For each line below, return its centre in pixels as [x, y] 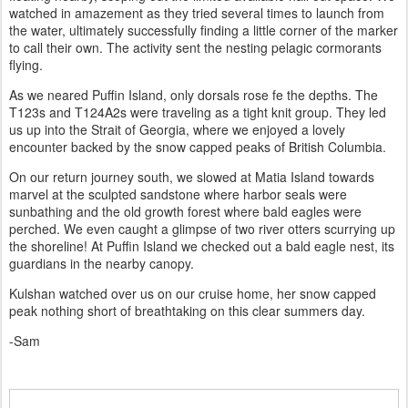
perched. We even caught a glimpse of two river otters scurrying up [202, 228]
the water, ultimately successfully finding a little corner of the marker [204, 30]
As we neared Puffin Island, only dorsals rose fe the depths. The [194, 94]
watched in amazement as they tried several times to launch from [197, 12]
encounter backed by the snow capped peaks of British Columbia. [199, 146]
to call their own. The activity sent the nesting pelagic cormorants [195, 47]
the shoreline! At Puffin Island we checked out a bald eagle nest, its [202, 245]
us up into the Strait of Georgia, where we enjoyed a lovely [177, 129]
